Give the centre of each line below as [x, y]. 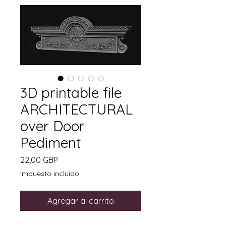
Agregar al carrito [81, 201]
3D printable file [71, 93]
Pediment [50, 143]
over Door [52, 126]
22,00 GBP [39, 160]
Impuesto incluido [50, 174]
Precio [69, 159]
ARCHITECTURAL [76, 109]
